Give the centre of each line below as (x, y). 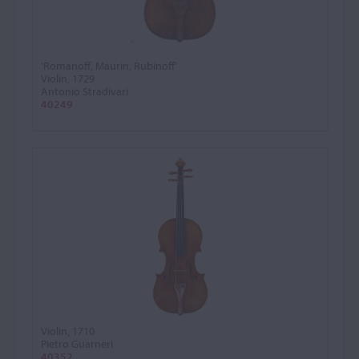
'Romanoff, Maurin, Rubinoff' (109, 66)
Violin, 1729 (68, 79)
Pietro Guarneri (77, 344)
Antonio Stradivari (85, 91)
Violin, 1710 (68, 331)
